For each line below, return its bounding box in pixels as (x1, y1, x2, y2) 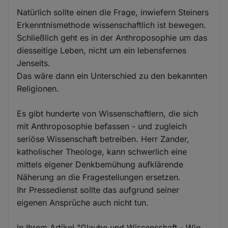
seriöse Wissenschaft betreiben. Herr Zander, (17, 133, 190, 144)
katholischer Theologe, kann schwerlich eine (17, 146, 187, 157)
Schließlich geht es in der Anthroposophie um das (17, 32, 208, 43)
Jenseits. (17, 58, 51, 68)
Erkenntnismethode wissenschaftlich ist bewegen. (17, 19, 207, 30)
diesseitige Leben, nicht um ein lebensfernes (17, 45, 187, 55)
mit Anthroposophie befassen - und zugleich (17, 121, 187, 131)
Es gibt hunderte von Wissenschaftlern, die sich (17, 108, 198, 119)
